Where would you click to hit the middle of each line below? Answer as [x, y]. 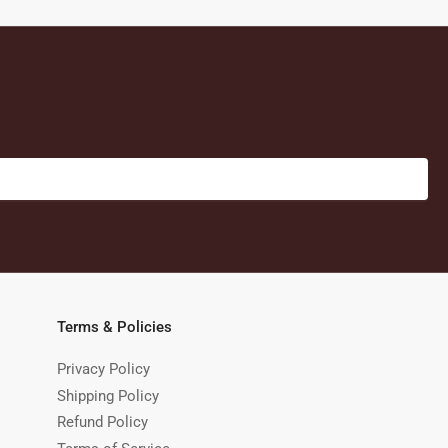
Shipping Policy [108, 395]
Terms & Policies [114, 327]
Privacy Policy [103, 369]
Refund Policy [102, 422]
